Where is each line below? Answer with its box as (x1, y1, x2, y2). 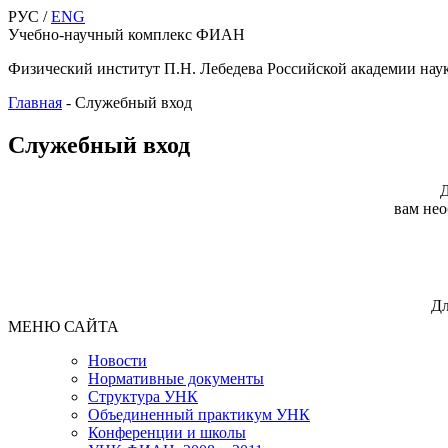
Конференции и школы (88, 423, 246, 441)
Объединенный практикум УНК (88, 405, 310, 423)
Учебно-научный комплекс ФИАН (8, 26, 245, 43)
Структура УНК (88, 387, 198, 405)
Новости (88, 351, 147, 369)
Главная (8, 94, 62, 111)
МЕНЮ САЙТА (8, 317, 119, 335)
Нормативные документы (88, 369, 264, 387)
